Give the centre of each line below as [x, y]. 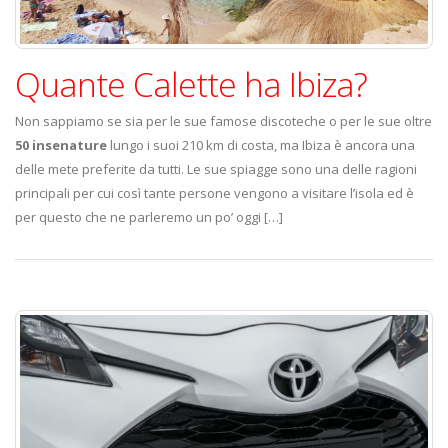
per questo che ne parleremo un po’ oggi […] [149, 217]
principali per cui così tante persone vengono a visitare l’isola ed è [214, 193]
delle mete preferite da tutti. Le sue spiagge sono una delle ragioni [216, 169]
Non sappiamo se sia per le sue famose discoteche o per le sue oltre [223, 121]
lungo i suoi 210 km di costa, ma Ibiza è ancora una [261, 145]
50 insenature [61, 145]
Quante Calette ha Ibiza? [191, 84]
